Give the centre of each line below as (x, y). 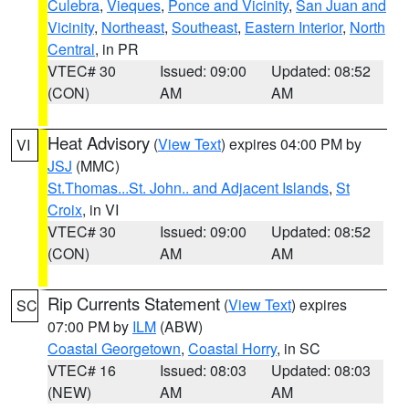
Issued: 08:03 (203, 370)
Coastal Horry (232, 348)
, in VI (100, 210)
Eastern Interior (294, 27)
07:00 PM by (90, 326)
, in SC (299, 348)
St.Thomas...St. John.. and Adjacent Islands (188, 188)
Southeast (204, 27)
